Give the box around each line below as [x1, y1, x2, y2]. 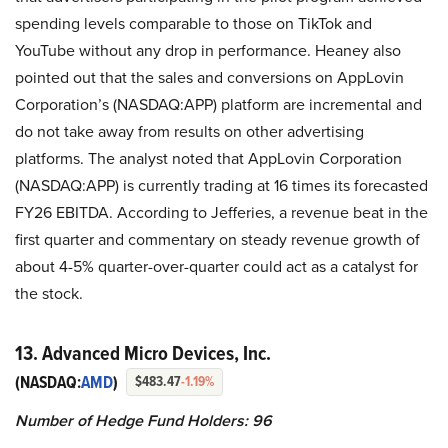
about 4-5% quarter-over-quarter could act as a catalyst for [15, 254, 418, 278]
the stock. [15, 281, 83, 305]
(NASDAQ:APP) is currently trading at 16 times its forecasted [15, 173, 428, 197]
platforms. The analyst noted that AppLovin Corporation [15, 146, 402, 170]
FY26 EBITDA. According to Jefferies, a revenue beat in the [15, 200, 428, 224]
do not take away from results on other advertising [15, 119, 364, 143]
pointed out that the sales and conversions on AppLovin [15, 65, 404, 89]
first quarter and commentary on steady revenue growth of [15, 227, 420, 251]
